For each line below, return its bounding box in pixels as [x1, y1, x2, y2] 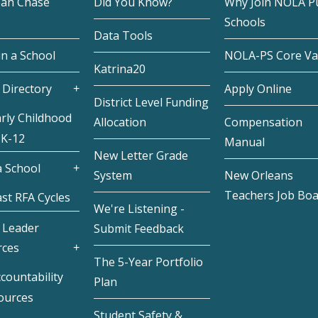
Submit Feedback [94, 221, 185, 237]
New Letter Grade [94, 148, 189, 164]
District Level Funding [94, 94, 209, 111]
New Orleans [224, 168, 293, 184]
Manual [224, 134, 265, 150]
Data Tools [94, 28, 153, 44]
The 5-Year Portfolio [94, 254, 204, 270]
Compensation [224, 114, 302, 131]
